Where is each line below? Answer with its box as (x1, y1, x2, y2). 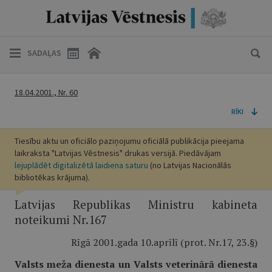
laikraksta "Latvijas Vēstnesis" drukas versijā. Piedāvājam (15, 148, 221, 158)
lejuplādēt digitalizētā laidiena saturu (15, 160, 148, 171)
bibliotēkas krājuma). (15, 172, 90, 183)
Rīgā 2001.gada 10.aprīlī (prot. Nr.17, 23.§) (71, 236, 257, 249)
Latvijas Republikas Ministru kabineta (15, 197, 257, 212)
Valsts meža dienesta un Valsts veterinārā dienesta (15, 257, 257, 271)
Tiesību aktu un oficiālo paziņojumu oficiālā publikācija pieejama (15, 135, 244, 146)
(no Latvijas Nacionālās (148, 160, 231, 171)
